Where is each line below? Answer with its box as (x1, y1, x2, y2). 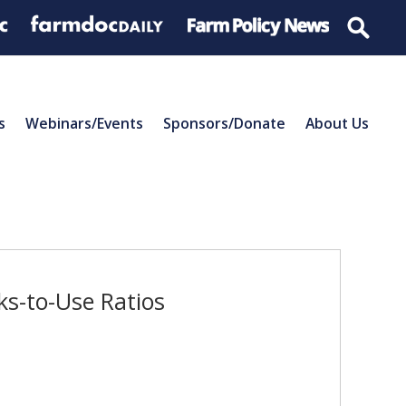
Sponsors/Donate (163, 112, 285, 133)
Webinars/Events (25, 112, 143, 133)
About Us (305, 112, 369, 133)
